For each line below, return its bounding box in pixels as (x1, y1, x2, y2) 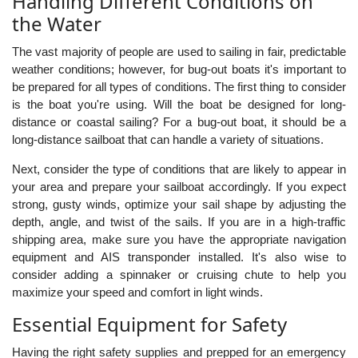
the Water (12, 10, 101, 37)
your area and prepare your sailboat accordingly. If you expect (12, 180, 346, 193)
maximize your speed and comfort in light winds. (12, 285, 263, 299)
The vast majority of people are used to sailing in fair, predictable (12, 45, 346, 58)
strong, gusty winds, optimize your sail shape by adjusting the (12, 197, 346, 211)
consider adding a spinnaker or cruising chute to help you (12, 268, 346, 281)
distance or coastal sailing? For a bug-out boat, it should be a (12, 115, 346, 129)
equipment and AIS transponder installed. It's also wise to (12, 250, 346, 264)
